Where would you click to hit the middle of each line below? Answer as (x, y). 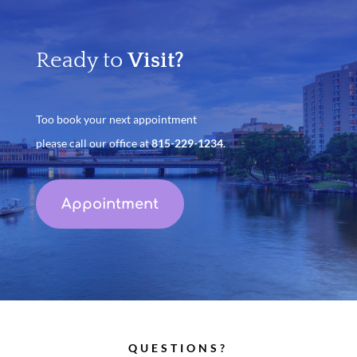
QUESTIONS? (178, 348)
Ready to (79, 61)
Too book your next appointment (117, 120)
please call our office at (93, 143)
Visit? (153, 61)
